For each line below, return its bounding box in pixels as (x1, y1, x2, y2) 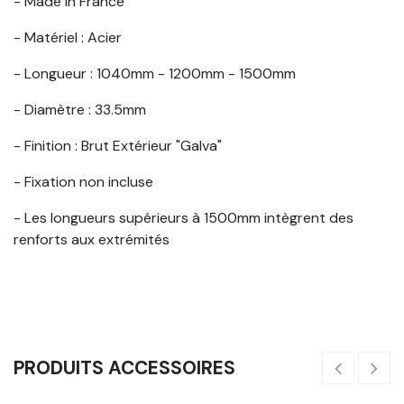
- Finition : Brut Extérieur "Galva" (14, 135, 222, 155)
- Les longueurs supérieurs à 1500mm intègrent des (14, 207, 353, 227)
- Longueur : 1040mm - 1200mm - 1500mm (14, 63, 296, 83)
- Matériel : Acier (14, 27, 122, 47)
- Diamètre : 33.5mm (14, 99, 146, 119)
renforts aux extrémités (14, 229, 170, 249)
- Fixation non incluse (14, 171, 153, 191)
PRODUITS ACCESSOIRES (14, 354, 235, 380)
